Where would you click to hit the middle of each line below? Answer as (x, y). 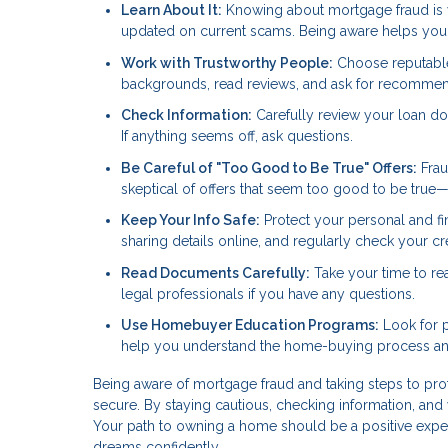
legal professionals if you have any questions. (268, 293)
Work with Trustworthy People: (227, 62)
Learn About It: (171, 10)
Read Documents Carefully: (215, 272)
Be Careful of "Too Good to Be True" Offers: (269, 167)
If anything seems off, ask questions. (237, 136)
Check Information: (186, 115)
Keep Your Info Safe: (190, 220)
